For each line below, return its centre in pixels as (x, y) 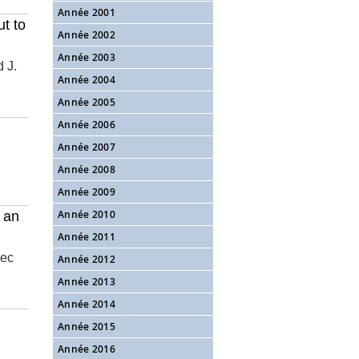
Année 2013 (87, 282)
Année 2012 (87, 259)
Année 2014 (87, 304)
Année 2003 (87, 57)
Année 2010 (87, 214)
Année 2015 (87, 327)
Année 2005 (87, 102)
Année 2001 (87, 12)
